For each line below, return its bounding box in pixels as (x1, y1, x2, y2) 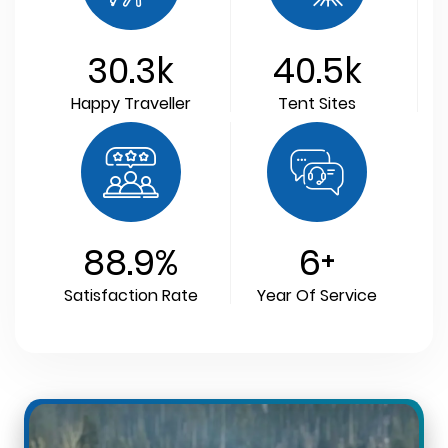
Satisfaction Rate (63, 284, 198, 308)
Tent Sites (278, 92, 357, 116)
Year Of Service (257, 284, 378, 308)
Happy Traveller (70, 92, 191, 116)
